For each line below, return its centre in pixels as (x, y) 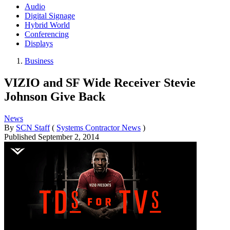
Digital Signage (50, 15)
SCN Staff (33, 127)
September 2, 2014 (69, 137)
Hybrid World (47, 25)
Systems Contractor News (99, 127)
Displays (39, 43)
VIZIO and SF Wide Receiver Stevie (100, 82)
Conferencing (47, 34)
